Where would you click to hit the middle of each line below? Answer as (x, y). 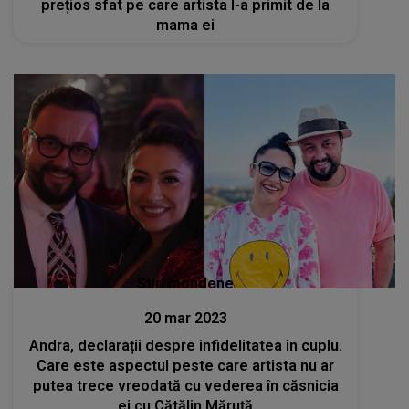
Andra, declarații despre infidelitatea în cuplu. (185, 346)
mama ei (186, 25)
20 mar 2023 (185, 319)
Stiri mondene (186, 284)
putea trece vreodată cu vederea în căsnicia (185, 386)
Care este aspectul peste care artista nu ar (186, 366)
